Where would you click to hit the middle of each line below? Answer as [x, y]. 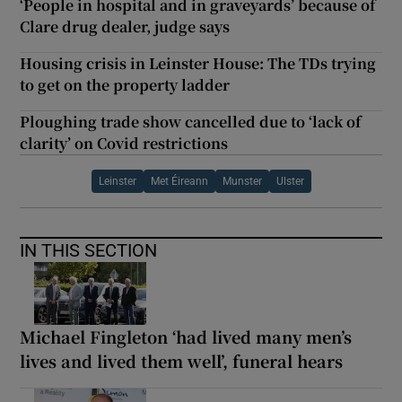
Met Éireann [179, 181]
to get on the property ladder [125, 84]
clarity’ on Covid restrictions [124, 143]
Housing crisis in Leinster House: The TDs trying [198, 63]
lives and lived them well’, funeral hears [182, 360]
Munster [242, 181]
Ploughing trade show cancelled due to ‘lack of [191, 121]
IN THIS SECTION [89, 250]
